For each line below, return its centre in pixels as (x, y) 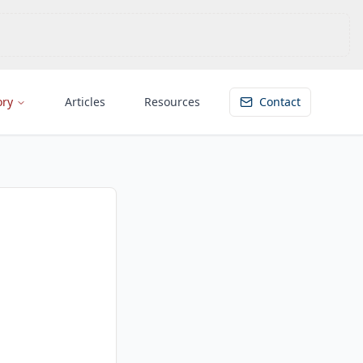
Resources (172, 102)
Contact (280, 102)
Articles (85, 102)
